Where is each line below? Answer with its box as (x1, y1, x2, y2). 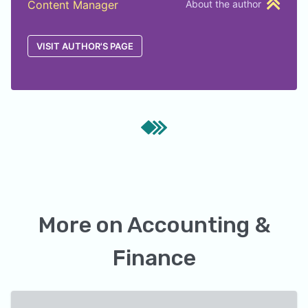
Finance (112, 245, 196, 271)
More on (38, 212, 127, 238)
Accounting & (126, 212, 270, 238)
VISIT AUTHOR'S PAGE (36, 41, 133, 52)
